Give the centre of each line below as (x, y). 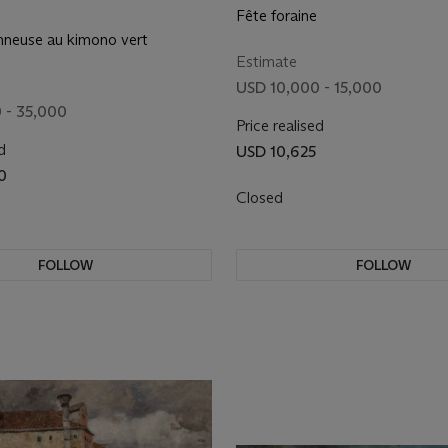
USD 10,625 (276, 151)
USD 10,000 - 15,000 (309, 87)
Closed (261, 197)
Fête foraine (276, 15)
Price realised (280, 125)
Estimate (266, 61)
